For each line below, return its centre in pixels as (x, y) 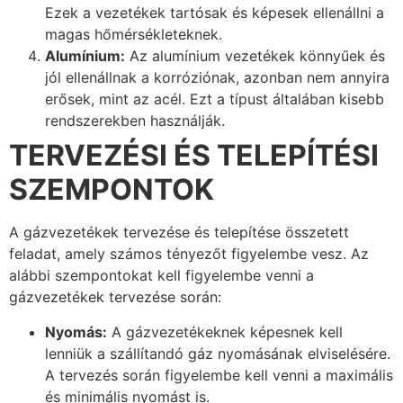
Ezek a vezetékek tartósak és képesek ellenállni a (215, 13)
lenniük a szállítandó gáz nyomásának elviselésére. (218, 353)
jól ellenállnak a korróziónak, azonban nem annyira (217, 78)
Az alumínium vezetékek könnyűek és (255, 56)
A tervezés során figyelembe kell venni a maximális (219, 375)
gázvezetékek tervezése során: (115, 297)
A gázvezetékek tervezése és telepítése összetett (179, 233)
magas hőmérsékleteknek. (134, 35)
